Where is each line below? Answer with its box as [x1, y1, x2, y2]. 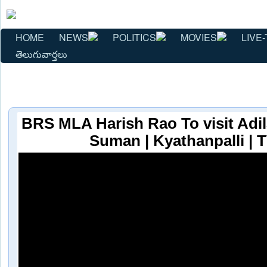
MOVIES [181, 30, 217, 44]
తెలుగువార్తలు [15, 46, 67, 61]
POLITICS [113, 30, 156, 44]
